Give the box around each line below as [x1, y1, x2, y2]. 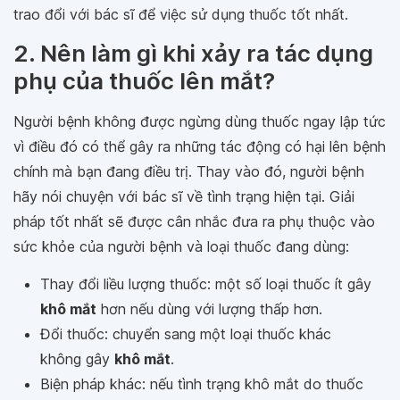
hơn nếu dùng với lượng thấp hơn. [96, 299, 322, 318]
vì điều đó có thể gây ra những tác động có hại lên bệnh [13, 137, 386, 155]
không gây [40, 349, 114, 368]
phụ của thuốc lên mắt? [13, 66, 275, 95]
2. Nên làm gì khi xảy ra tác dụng [13, 38, 373, 67]
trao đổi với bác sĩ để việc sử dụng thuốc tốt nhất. [13, 4, 348, 23]
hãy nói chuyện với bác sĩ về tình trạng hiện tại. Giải [13, 187, 354, 205]
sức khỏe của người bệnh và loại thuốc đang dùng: [13, 237, 349, 255]
